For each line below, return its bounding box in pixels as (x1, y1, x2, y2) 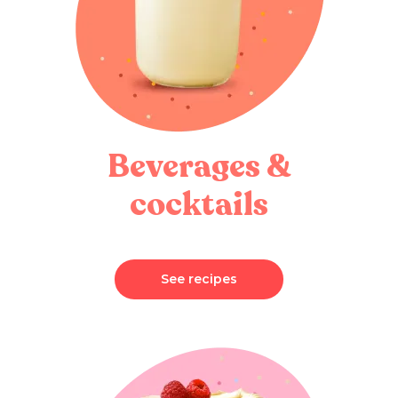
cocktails (130, 182, 268, 227)
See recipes (161, 270, 237, 287)
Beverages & (107, 144, 291, 188)
